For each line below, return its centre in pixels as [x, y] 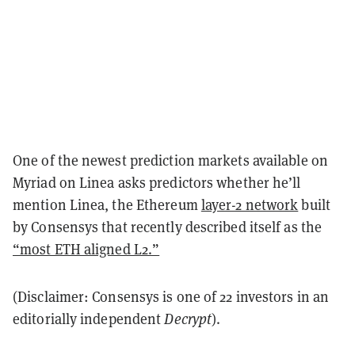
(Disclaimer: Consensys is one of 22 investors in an [171, 296]
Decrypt [188, 318]
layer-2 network [250, 204]
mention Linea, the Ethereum [107, 204]
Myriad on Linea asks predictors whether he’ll [157, 182]
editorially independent [89, 318]
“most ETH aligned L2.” [86, 248]
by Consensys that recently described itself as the [168, 226]
